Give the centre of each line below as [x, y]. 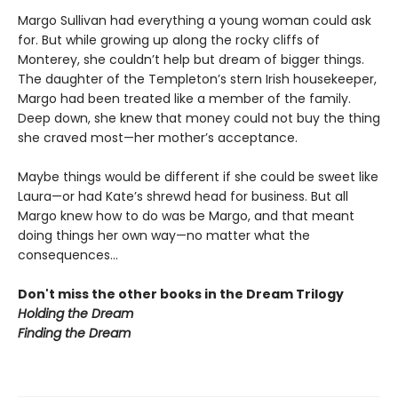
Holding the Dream [76, 314]
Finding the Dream [76, 334]
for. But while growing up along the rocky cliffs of [169, 40]
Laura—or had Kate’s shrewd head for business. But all [183, 197]
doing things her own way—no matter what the [164, 236]
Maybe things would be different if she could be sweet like [198, 177]
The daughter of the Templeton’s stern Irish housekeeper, [197, 80]
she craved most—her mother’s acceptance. [158, 138]
